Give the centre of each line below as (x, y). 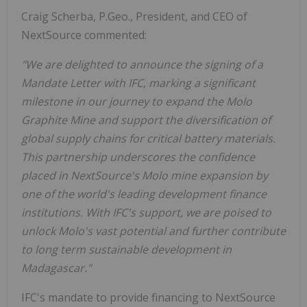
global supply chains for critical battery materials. (148, 139)
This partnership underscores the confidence (138, 157)
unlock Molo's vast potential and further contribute (153, 231)
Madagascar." (56, 268)
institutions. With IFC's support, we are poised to (146, 213)
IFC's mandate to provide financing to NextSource (148, 298)
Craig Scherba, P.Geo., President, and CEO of (134, 17)
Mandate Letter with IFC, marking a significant (138, 83)
